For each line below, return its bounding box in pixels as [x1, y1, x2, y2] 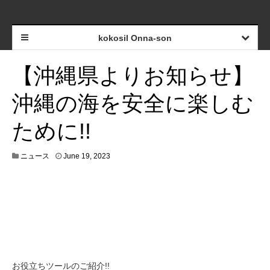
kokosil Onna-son [98, 33, 172, 43]
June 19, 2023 [63, 152, 110, 160]
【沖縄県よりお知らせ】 [12, 63, 254, 88]
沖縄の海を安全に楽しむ [12, 91, 254, 116]
